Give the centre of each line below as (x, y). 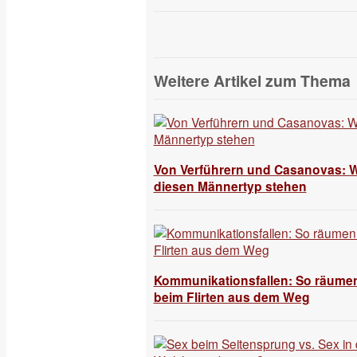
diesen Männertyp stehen (230, 186)
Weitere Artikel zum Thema (252, 80)
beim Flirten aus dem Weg (231, 297)
